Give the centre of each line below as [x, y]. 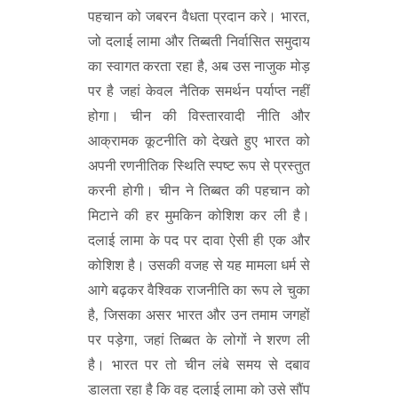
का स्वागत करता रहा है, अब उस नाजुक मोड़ [199, 67]
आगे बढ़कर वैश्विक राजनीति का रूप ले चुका [199, 291]
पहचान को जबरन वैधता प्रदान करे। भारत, [199, 17]
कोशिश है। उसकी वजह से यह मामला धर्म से [199, 266]
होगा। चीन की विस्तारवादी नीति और [199, 116]
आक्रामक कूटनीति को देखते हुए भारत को [199, 141]
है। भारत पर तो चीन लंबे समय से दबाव [199, 365]
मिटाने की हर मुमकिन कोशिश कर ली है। [199, 216]
